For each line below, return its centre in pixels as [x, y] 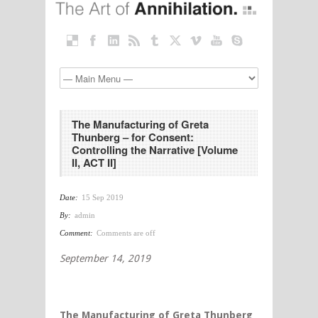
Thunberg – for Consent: [133, 137]
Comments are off [126, 233]
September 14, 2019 [105, 259]
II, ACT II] [94, 163]
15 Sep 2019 [103, 198]
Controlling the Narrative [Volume [155, 150]
